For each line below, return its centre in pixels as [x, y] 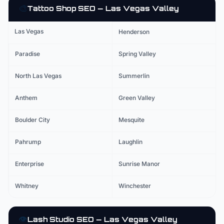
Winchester [135, 186]
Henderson [134, 32]
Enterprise [29, 164]
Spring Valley [137, 54]
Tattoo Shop [52, 8]
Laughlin [130, 142]
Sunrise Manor [139, 164]
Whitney [27, 186]
